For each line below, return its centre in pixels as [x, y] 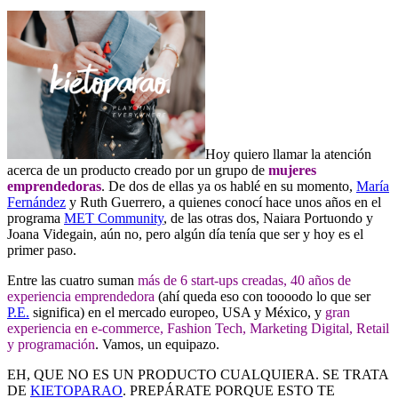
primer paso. [42, 250]
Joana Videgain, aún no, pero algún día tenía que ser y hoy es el [185, 234]
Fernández [36, 202]
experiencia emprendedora [81, 296]
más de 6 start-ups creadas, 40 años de [244, 280]
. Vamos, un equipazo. [157, 344]
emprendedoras [54, 186]
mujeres [291, 170]
